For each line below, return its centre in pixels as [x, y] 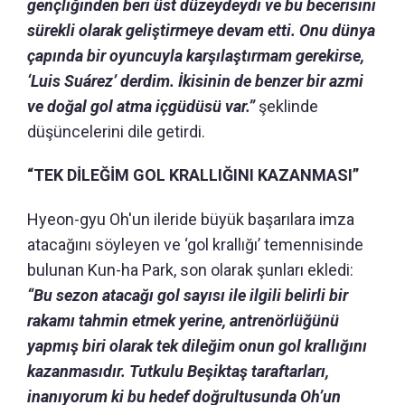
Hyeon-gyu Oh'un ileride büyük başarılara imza [191, 220]
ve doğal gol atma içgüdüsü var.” [141, 107]
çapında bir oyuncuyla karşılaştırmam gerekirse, [196, 56]
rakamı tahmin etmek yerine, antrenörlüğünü [183, 321]
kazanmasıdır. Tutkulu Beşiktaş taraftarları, [178, 372]
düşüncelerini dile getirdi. [116, 132]
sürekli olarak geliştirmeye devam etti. [161, 31]
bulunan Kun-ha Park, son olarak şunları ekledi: [190, 270]
